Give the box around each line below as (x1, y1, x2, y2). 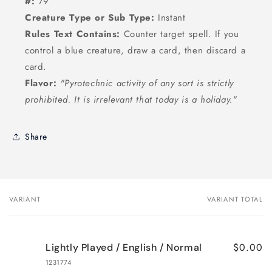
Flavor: (25, 76, 57, 90)
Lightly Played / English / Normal (46, 241, 202, 254)
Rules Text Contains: (25, 27, 120, 41)
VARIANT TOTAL (207, 194, 263, 205)
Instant (154, 11, 186, 25)
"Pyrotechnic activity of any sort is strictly (59, 76, 234, 90)
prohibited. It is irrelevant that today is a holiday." (25, 93, 237, 107)
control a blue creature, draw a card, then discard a (25, 44, 246, 58)
